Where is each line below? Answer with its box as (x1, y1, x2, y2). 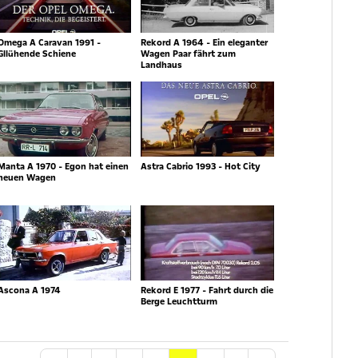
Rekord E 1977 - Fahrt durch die (140, 284, 273, 297)
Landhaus (140, 59, 182, 72)
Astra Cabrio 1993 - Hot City (140, 161, 261, 173)
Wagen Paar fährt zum (140, 48, 236, 61)
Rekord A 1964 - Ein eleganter (140, 37, 268, 50)
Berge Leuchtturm (140, 296, 217, 308)
